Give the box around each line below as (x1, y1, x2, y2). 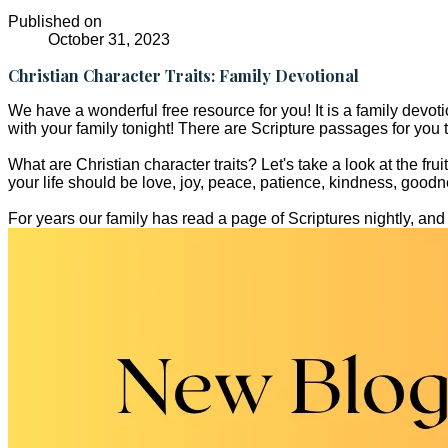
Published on (8, 13, 102, 30)
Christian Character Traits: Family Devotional (8, 65, 359, 86)
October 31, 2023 (48, 31, 170, 48)
